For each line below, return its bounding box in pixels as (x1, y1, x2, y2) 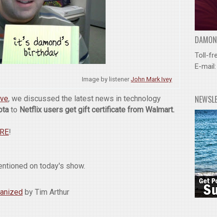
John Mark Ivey (131, 76, 172, 83)
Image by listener (82, 76, 131, 83)
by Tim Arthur (22, 187, 69, 197)
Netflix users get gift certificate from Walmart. (19, 105, 174, 114)
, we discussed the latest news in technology (8, 94, 161, 103)
